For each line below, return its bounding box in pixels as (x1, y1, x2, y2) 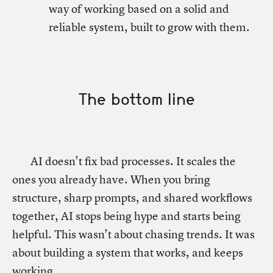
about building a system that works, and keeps (12, 245, 243, 260)
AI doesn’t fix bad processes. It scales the (30, 154, 236, 169)
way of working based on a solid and (49, 1, 229, 16)
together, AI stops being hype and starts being (12, 208, 241, 224)
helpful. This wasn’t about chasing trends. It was (12, 227, 255, 242)
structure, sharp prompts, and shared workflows (12, 190, 252, 205)
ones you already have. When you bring (12, 172, 210, 187)
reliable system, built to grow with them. (49, 19, 250, 35)
